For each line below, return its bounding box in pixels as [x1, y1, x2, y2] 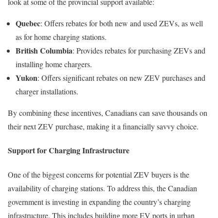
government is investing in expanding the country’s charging [8, 196, 191, 207]
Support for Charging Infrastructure [8, 145, 129, 156]
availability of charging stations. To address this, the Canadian [8, 182, 197, 193]
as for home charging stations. [16, 32, 107, 42]
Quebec [16, 18, 40, 29]
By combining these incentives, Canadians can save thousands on [8, 108, 207, 118]
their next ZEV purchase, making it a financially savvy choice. [8, 121, 199, 132]
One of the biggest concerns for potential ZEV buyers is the [8, 169, 189, 180]
